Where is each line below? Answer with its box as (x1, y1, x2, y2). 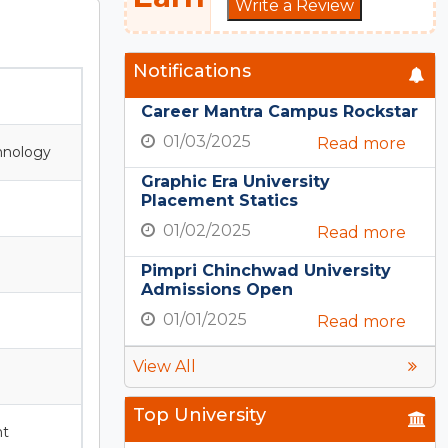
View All (133, 356, 196, 376)
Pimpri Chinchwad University (141, 260, 391, 280)
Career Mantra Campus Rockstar (141, 101, 418, 121)
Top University (133, 403, 266, 426)
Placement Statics (141, 190, 298, 210)
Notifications (133, 59, 251, 82)
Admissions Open (141, 279, 293, 299)
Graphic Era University (141, 171, 330, 191)
